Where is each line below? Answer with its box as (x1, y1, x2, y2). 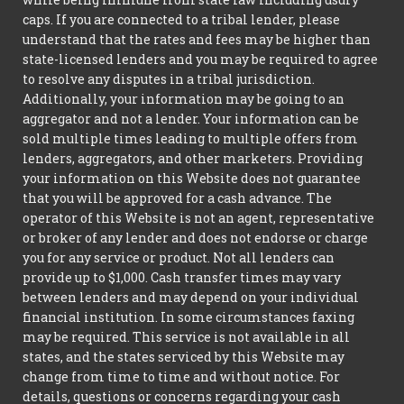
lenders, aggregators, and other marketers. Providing (23, 149, 363, 167)
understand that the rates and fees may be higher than (23, 30, 371, 48)
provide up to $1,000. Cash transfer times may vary (23, 268, 341, 286)
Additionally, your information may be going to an (23, 89, 344, 107)
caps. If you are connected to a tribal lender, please (23, 10, 340, 28)
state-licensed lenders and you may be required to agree (23, 50, 378, 68)
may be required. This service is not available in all (23, 327, 350, 345)
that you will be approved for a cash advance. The (23, 188, 332, 207)
